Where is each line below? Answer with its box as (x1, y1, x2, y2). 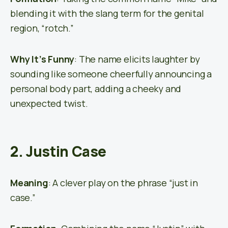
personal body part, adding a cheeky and (10, 82, 182, 95)
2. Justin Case (10, 141, 107, 161)
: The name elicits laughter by (74, 53, 201, 66)
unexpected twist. (10, 97, 88, 110)
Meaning (10, 177, 48, 189)
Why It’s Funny (10, 53, 75, 66)
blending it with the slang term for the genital (10, 7, 204, 20)
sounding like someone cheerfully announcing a (10, 68, 212, 80)
